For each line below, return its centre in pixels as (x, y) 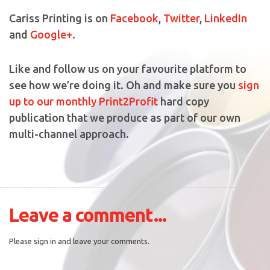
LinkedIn (226, 18)
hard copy (184, 101)
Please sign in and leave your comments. (79, 241)
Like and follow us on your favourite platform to (128, 68)
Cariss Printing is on (60, 18)
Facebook (134, 18)
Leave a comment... (88, 215)
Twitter (181, 18)
